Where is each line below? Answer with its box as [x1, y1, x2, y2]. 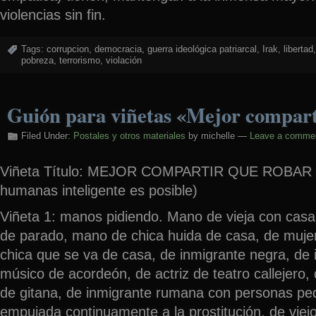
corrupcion [47, 44, 89, 55]
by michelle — [186, 131, 250, 142]
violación [106, 55, 142, 66]
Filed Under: [21, 131, 73, 142]
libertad [284, 44, 313, 55]
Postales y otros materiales [73, 131, 186, 142]
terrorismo [59, 55, 100, 66]
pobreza [21, 55, 54, 66]
